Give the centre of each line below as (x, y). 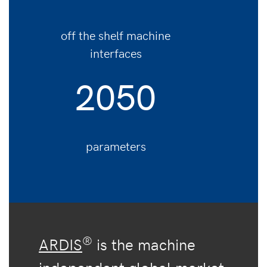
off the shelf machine (116, 35)
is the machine (144, 244)
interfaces (116, 53)
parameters (116, 146)
